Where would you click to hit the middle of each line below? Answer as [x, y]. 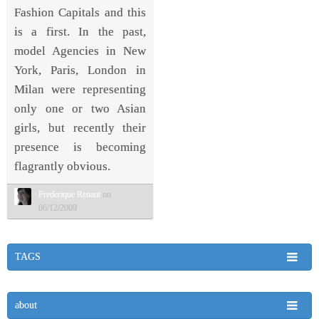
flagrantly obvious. [62, 166]
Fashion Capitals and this [80, 12]
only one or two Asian [80, 108]
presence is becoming [80, 147]
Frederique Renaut [69, 194]
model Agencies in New [80, 51]
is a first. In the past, [80, 31]
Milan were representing [80, 89]
